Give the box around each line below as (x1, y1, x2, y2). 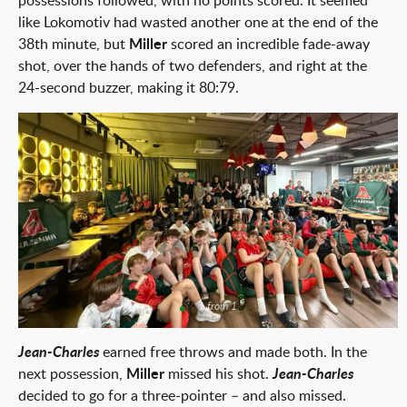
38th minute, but (18, 37, 129, 52)
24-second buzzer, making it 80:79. (18, 81, 239, 95)
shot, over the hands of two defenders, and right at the (18, 59, 367, 74)
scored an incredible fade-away (167, 37, 370, 52)
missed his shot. (164, 367, 273, 382)
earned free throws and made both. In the (99, 345, 367, 360)
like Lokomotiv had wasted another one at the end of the (18, 15, 378, 30)
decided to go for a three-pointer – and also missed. (18, 389, 346, 403)
